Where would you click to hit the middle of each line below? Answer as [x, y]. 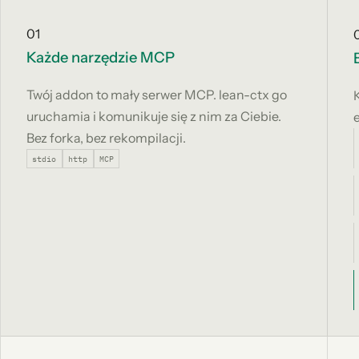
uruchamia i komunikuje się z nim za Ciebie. [154, 117]
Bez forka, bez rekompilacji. [106, 138]
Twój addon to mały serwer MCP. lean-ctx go [157, 95]
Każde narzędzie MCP [101, 58]
